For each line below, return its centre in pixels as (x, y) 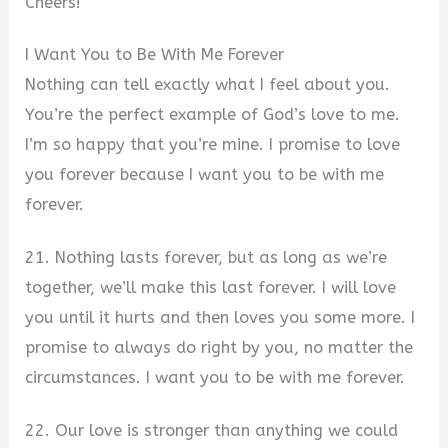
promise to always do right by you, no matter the (219, 348)
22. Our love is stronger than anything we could (212, 430)
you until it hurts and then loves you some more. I (220, 318)
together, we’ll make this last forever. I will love (211, 288)
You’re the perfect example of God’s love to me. (213, 115)
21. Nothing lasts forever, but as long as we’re (206, 258)
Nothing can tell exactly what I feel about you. (208, 85)
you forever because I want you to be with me (205, 175)
